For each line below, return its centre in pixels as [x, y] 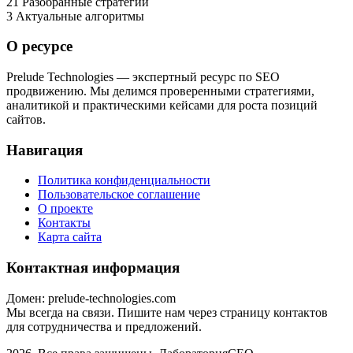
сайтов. [26, 119]
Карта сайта [70, 237]
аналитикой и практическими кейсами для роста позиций [162, 105]
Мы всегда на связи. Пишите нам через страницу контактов [167, 312]
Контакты [64, 223]
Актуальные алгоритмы [80, 16]
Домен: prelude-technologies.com [91, 298]
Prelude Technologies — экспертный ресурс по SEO [143, 76]
